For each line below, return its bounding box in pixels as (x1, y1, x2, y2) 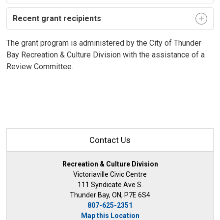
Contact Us (89, 135, 131, 145)
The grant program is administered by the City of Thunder (6, 38, 202, 48)
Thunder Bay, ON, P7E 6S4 (70, 191, 150, 199)
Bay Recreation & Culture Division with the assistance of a (6, 50, 205, 59)
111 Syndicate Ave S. (77, 181, 143, 189)
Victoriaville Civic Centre (73, 170, 147, 178)
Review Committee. (6, 62, 74, 71)
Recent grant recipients (13, 14, 102, 23)
